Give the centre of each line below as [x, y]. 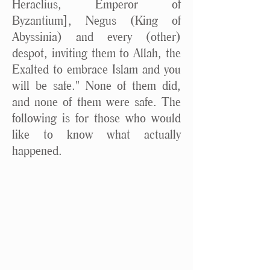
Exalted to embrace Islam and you [96, 69]
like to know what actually [96, 134]
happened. [37, 150]
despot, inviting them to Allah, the [96, 53]
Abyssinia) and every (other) [96, 36]
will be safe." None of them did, [96, 85]
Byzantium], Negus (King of [96, 20]
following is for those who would [96, 118]
